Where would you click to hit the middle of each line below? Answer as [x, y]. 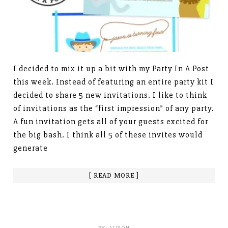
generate [31, 148]
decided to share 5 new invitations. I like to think [110, 95]
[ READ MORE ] [114, 176]
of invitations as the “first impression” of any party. [114, 109]
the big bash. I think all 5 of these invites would [108, 135]
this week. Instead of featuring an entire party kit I [114, 82]
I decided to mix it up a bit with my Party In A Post [111, 69]
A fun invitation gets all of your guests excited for [111, 122]
